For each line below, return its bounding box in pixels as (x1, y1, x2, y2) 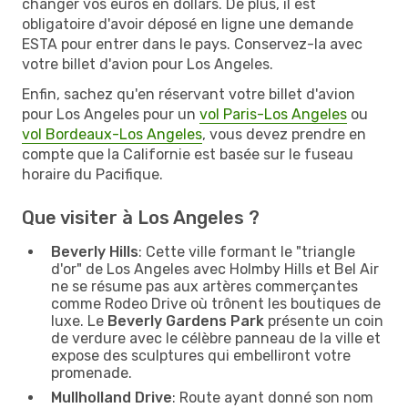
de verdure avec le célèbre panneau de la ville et (51, 329, 381, 347)
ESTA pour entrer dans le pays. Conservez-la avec (22, 35, 362, 53)
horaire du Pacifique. (22, 165, 163, 183)
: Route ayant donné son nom (172, 388, 373, 406)
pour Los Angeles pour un (22, 105, 199, 123)
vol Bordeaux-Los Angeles (22, 125, 202, 143)
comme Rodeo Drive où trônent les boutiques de (51, 294, 381, 312)
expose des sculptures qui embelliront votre (51, 346, 351, 364)
